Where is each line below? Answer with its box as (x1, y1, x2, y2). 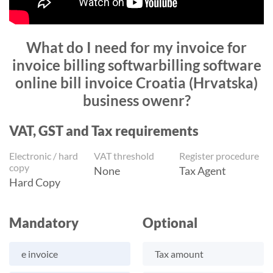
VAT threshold (94, 150, 155, 162)
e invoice (21, 248, 58, 260)
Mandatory (9, 214, 79, 232)
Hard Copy (9, 176, 60, 190)
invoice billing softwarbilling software (12, 56, 261, 74)
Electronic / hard (9, 150, 78, 162)
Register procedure (179, 150, 259, 162)
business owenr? (82, 91, 191, 110)
